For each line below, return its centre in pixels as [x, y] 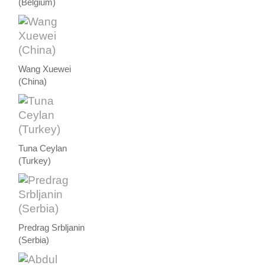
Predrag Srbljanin [52, 228]
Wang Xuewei [45, 70]
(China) [33, 82]
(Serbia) [34, 240]
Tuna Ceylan [43, 149]
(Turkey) [35, 161]
